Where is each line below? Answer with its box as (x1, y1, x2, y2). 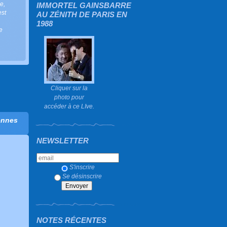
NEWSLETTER (36, 136, 89, 145)
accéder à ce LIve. (44, 103, 94, 109)
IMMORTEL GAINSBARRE (36, 1, 131, 10)
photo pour (54, 94, 84, 100)
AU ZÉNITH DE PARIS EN (36, 10, 127, 19)
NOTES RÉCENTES (36, 215, 106, 224)
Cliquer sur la (51, 85, 88, 91)
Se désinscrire (62, 172, 102, 179)
